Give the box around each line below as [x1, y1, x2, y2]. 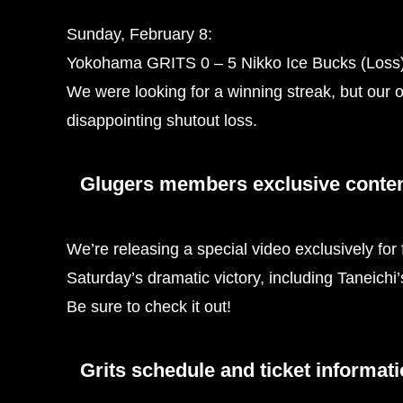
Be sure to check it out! [67, 298, 231, 317]
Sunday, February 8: [67, 25, 212, 44]
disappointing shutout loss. [67, 112, 257, 130]
